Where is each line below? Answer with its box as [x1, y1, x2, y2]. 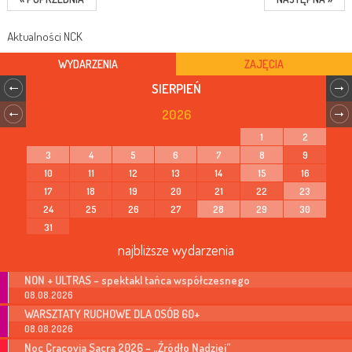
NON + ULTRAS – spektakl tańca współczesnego [24, 272, 250, 287]
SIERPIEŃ [151, 79, 201, 97]
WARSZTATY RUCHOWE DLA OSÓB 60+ [24, 306, 200, 321]
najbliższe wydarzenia [118, 240, 234, 258]
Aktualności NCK [7, 28, 82, 44]
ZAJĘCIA [244, 57, 284, 71]
